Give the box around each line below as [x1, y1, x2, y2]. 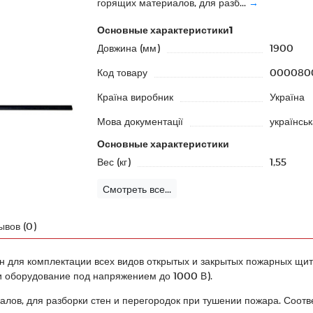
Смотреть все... [103, 182, 171, 195]
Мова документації [97, 115, 183, 127]
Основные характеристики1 [97, 24, 233, 36]
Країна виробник [97, 91, 173, 103]
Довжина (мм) [97, 42, 160, 54]
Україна [269, 91, 305, 103]
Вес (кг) [97, 156, 131, 168]
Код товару [97, 66, 147, 78]
